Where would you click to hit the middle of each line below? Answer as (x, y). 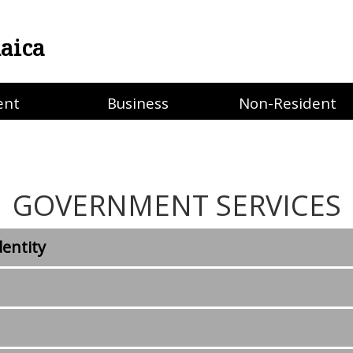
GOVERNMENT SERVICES (176, 205)
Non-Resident (288, 103)
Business (137, 103)
